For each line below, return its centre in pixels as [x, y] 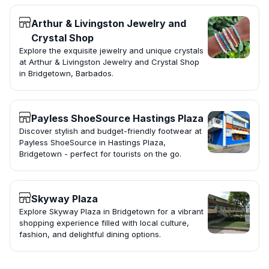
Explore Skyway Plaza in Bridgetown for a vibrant [111, 212]
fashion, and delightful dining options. [90, 234]
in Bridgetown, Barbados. [66, 74]
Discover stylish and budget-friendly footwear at [110, 131]
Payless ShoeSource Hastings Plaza [117, 119]
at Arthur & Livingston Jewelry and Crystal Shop [109, 62]
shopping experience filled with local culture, [104, 223]
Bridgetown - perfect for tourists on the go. [100, 154]
